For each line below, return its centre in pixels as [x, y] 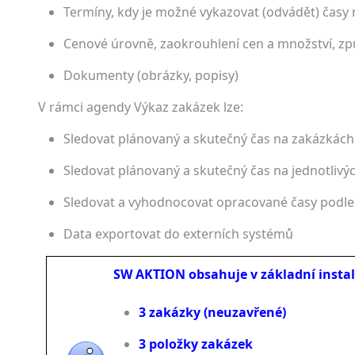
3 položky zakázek [196, 344]
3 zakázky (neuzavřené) [212, 312]
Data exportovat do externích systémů [178, 234]
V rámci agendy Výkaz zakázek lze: [141, 107]
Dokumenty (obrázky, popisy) [151, 75]
